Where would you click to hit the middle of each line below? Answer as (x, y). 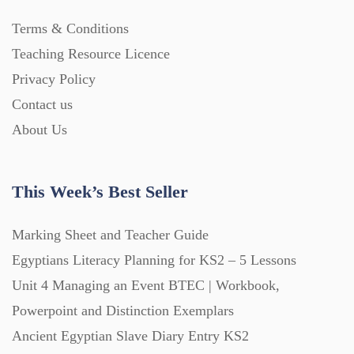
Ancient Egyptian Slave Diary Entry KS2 (130, 336)
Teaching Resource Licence (91, 54)
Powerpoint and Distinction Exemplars (123, 311)
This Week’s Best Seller (100, 192)
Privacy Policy (54, 79)
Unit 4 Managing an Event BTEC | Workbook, (146, 286)
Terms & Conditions (70, 29)
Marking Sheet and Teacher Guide (110, 235)
